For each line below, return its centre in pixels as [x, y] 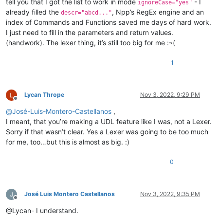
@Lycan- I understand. [42, 210]
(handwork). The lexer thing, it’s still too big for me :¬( [91, 42]
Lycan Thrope [44, 94]
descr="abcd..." [86, 12]
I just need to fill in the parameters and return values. [90, 32]
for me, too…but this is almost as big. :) [68, 142]
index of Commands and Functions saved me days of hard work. [109, 22]
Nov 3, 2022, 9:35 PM [170, 194]
